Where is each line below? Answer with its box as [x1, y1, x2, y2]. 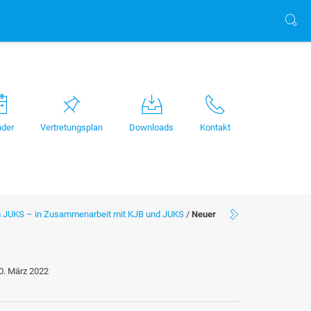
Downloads [129, 122, 174, 133]
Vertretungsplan [40, 122, 103, 133]
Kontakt [200, 122, 230, 133]
